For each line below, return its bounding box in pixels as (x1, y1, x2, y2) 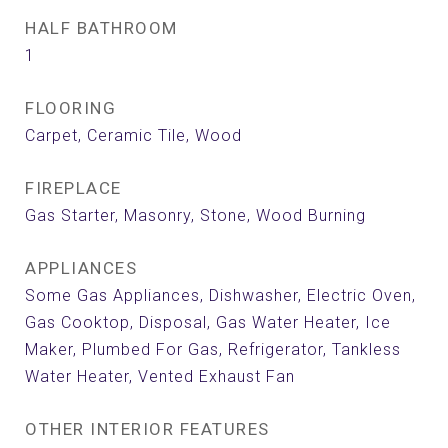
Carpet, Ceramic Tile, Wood (25, 126, 242, 145)
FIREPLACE (25, 178, 122, 198)
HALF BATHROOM (25, 18, 178, 38)
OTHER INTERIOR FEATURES (25, 419, 270, 439)
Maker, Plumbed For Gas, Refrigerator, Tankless (25, 340, 401, 359)
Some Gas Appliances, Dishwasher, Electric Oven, (25, 286, 416, 305)
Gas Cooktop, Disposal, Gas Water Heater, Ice (25, 313, 391, 332)
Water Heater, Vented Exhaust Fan (25, 367, 295, 386)
